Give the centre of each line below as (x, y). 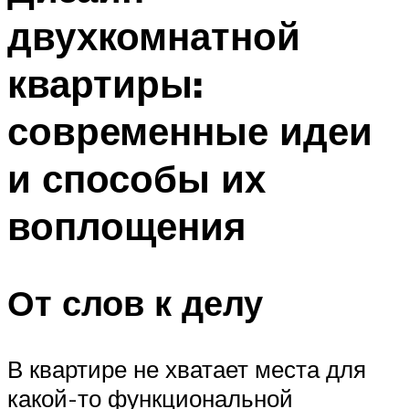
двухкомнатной (154, 35)
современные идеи (190, 130)
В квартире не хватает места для (187, 369)
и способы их (136, 178)
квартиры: (105, 83)
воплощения (127, 225)
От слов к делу (135, 303)
